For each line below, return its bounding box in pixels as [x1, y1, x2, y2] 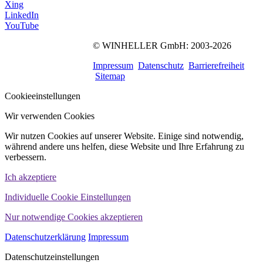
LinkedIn [5, 10, 39, 21]
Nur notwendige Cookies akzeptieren [5, 212, 143, 222]
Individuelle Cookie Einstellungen [5, 192, 131, 203]
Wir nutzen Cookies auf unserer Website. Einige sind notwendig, [5, 131, 244, 141]
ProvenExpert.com [19, 57, 78, 66]
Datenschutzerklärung [5, 232, 86, 242]
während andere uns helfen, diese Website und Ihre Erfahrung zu [5, 141, 244, 152]
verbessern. [5, 152, 46, 163]
